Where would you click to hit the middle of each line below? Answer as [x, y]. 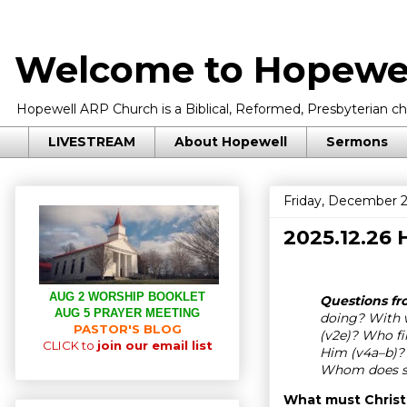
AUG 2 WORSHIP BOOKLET [127, 296]
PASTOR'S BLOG [127, 328]
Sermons [357, 142]
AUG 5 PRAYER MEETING [127, 313]
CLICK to [69, 345]
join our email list [154, 345]
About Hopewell [231, 142]
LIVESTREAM [92, 142]
